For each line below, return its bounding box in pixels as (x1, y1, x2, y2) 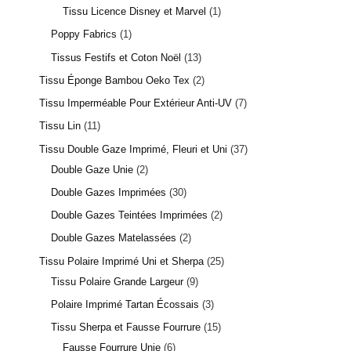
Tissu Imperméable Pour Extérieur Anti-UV (39, 97, 232, 110)
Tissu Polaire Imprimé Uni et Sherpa (39, 255, 204, 267)
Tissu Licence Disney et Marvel (63, 5, 206, 18)
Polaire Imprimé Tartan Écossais (51, 298, 199, 310)
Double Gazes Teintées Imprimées (51, 209, 208, 222)
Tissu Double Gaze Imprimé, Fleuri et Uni (39, 143, 227, 155)
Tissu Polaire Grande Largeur (51, 275, 183, 288)
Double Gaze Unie (51, 163, 133, 175)
